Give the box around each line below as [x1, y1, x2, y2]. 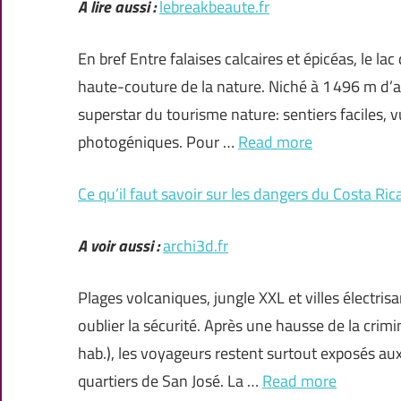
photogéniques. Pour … [78, 129, 238, 154]
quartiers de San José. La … [78, 368, 262, 393]
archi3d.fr [163, 233, 228, 258]
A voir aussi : [78, 233, 159, 258]
